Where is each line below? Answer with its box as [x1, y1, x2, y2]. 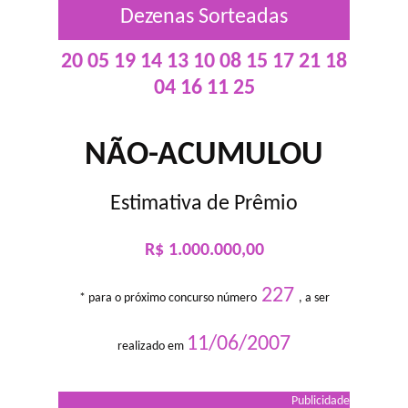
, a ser [298, 291, 330, 305]
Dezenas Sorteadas [120, 6, 288, 28]
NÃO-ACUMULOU [85, 139, 323, 172]
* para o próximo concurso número [78, 291, 257, 305]
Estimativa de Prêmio [110, 193, 298, 215]
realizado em [117, 340, 187, 353]
